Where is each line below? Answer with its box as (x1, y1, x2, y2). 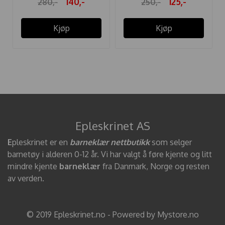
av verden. (8, 173, 46, 183)
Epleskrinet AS (75, 118, 150, 133)
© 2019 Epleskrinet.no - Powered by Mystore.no (26, 209, 199, 219)
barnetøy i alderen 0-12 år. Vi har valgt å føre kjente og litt (8, 149, 212, 159)
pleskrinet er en (12, 137, 70, 147)
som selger (150, 137, 192, 147)
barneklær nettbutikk (70, 137, 150, 147)
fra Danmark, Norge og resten (100, 161, 209, 171)
